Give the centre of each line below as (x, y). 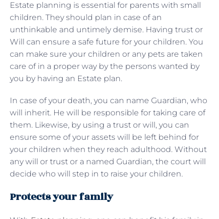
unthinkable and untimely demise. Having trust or (106, 29)
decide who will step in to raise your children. (96, 174)
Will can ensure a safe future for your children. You (107, 42)
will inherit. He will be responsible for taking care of (108, 112)
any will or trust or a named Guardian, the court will (108, 161)
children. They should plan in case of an (86, 17)
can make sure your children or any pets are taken (106, 54)
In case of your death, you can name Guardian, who (109, 100)
